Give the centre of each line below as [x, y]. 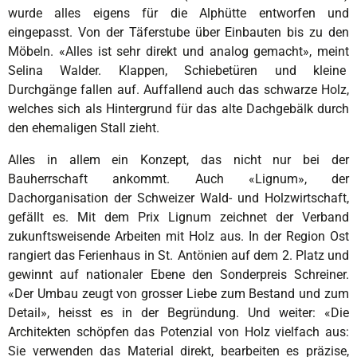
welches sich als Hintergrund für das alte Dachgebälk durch [178, 108]
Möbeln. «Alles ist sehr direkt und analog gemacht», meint [178, 51]
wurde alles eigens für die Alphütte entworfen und [178, 13]
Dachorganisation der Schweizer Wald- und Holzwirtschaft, [178, 198]
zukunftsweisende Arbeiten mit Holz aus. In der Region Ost [178, 236]
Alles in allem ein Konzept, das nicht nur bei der [178, 159]
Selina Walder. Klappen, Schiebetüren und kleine [177, 70]
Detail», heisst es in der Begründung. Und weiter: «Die [178, 312]
